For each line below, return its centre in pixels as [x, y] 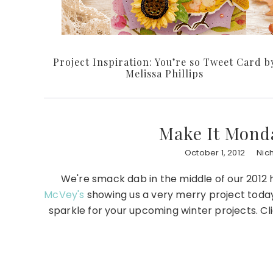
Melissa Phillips [165, 74]
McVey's [64, 195]
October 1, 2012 [214, 153]
